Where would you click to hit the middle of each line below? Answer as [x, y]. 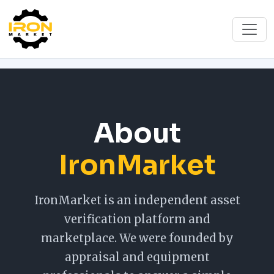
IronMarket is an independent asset [137, 200]
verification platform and [137, 219]
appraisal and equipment [137, 257]
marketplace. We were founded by [137, 238]
